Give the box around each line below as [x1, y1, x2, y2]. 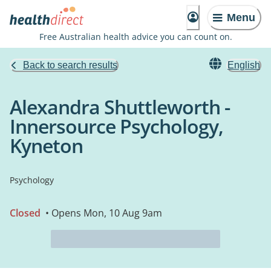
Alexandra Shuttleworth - [10, 94, 230, 120]
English [227, 60, 260, 70]
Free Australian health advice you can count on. [39, 31, 232, 42]
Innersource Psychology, [10, 113, 223, 139]
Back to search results [23, 60, 117, 70]
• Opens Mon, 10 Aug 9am [43, 206, 162, 220]
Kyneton [10, 132, 83, 158]
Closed [10, 206, 41, 220]
